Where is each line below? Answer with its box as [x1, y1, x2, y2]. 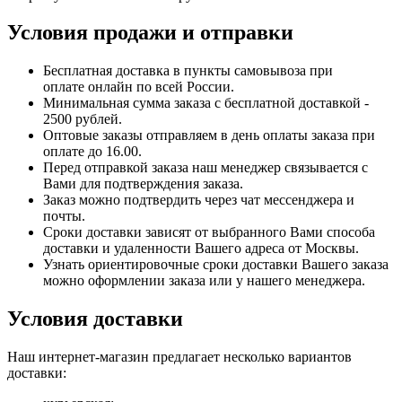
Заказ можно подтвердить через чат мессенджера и [43, 192, 354, 208]
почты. [43, 208, 85, 224]
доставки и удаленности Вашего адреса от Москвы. [43, 240, 363, 257]
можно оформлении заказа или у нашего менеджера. [43, 273, 369, 289]
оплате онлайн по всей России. [43, 79, 234, 95]
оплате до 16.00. [43, 144, 145, 160]
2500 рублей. [43, 111, 126, 127]
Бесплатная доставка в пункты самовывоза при [43, 63, 333, 79]
